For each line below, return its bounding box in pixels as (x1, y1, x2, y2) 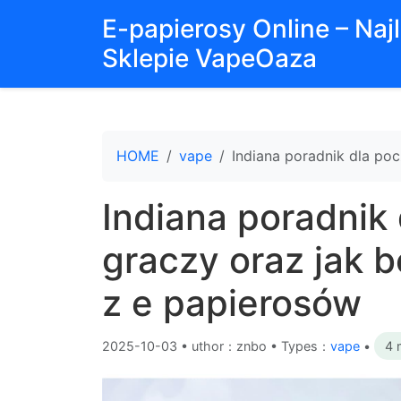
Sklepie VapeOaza (102, 43, 317, 73)
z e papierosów (102, 281, 362, 325)
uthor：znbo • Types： (192, 338, 330, 354)
